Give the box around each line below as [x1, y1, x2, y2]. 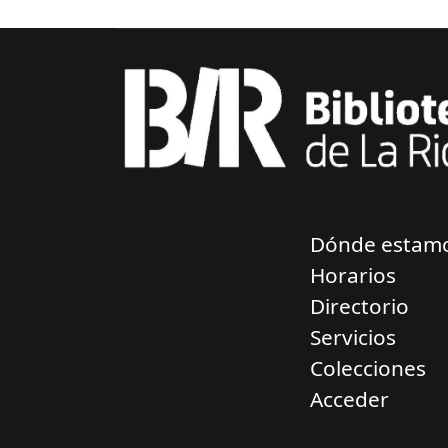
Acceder [309, 384, 389, 413]
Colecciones [309, 353, 426, 382]
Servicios [309, 322, 396, 351]
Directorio [309, 291, 409, 320]
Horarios [309, 260, 396, 289]
